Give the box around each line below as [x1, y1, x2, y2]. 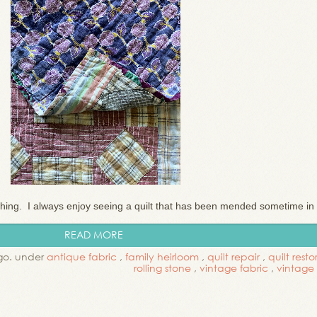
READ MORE [64, 228, 123, 241]
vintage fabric [200, 261, 268, 275]
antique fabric [47, 250, 117, 263]
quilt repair [207, 250, 260, 263]
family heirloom [125, 250, 199, 263]
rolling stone [134, 261, 191, 275]
